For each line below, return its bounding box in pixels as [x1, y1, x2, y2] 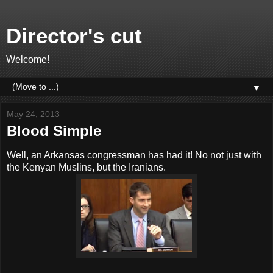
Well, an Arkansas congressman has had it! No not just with [7, 149, 261, 160]
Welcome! [6, 54, 49, 65]
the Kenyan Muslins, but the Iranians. [7, 161, 166, 172]
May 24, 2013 [7, 109, 60, 119]
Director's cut [6, 24, 142, 48]
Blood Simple [7, 122, 101, 139]
